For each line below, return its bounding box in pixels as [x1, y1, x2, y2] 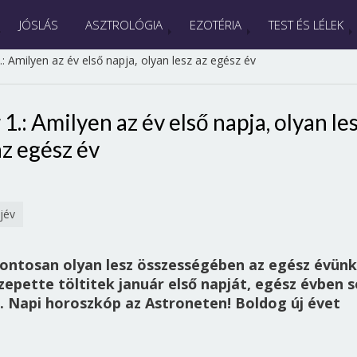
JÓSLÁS [18, 17, 58, 33]
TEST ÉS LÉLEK [268, 17, 343, 33]
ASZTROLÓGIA [84, 17, 163, 33]
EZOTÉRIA [189, 17, 241, 33]
